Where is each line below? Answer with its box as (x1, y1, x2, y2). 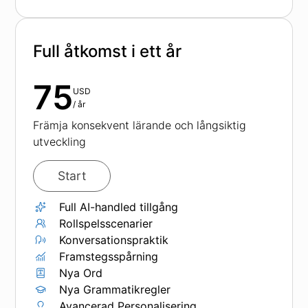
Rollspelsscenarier (59, 217, 153, 230)
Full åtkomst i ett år (33, 41, 182, 61)
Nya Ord (59, 266, 103, 280)
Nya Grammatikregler (59, 283, 171, 296)
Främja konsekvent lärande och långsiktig (33, 118, 247, 132)
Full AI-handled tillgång (59, 200, 179, 214)
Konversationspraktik (59, 233, 169, 247)
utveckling (33, 135, 87, 148)
